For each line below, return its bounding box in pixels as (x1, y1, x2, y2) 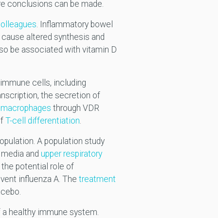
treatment (78, 174, 116, 184)
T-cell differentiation (5, 116, 80, 126)
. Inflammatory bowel (36, 19, 113, 30)
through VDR (51, 103, 99, 113)
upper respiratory (40, 149, 102, 159)
